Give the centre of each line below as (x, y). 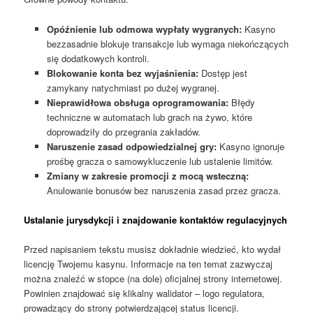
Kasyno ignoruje (250, 146)
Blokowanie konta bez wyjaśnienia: (122, 73)
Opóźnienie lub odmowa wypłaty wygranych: (144, 29)
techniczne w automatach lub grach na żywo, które (149, 117)
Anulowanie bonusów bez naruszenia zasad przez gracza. (163, 190)
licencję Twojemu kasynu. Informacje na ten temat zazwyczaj (148, 263)
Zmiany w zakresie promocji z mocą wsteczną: (147, 175)
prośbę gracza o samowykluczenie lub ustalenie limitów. (160, 161)
